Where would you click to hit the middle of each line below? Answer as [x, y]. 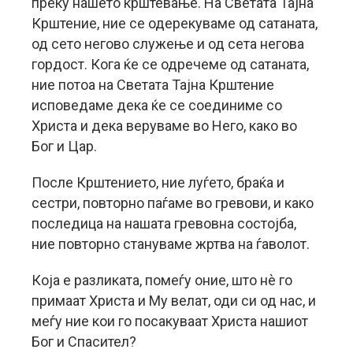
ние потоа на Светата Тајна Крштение [153, 85]
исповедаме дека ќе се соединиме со [157, 105]
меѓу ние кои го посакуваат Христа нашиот [170, 321]
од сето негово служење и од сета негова [168, 44]
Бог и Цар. [64, 146]
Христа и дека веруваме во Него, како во [164, 126]
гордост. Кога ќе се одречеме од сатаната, [170, 64]
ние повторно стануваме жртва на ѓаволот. [171, 244]
